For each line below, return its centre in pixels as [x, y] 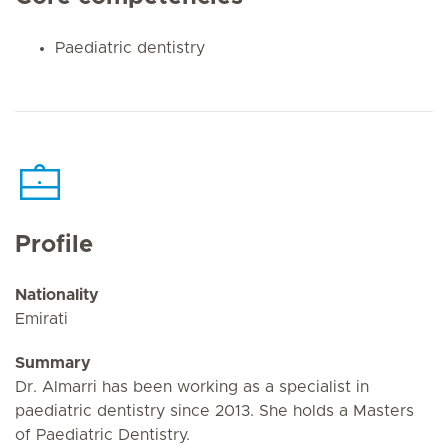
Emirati [41, 319]
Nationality [57, 295]
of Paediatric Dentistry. [102, 435]
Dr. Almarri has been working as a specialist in [192, 387]
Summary [53, 363]
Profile [54, 245]
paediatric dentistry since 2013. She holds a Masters [214, 411]
